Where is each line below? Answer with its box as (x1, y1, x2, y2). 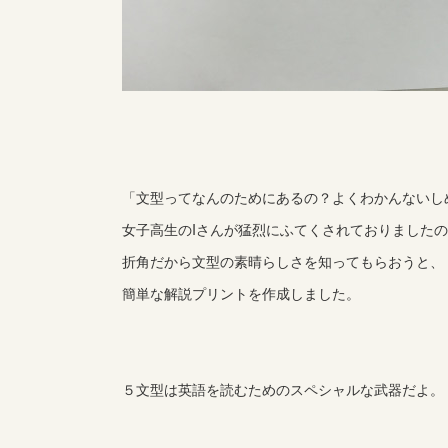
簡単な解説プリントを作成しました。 (122, 283, 360, 303)
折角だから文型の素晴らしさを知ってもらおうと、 (122, 251, 444, 271)
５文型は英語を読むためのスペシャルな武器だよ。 (122, 379, 444, 399)
